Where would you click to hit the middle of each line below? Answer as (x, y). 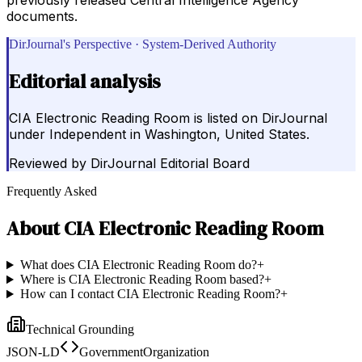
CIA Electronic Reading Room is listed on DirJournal (168, 118)
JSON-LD (33, 352)
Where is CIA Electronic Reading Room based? (142, 280)
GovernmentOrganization (144, 352)
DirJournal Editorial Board (170, 164)
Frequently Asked (52, 192)
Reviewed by (48, 164)
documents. (42, 16)
